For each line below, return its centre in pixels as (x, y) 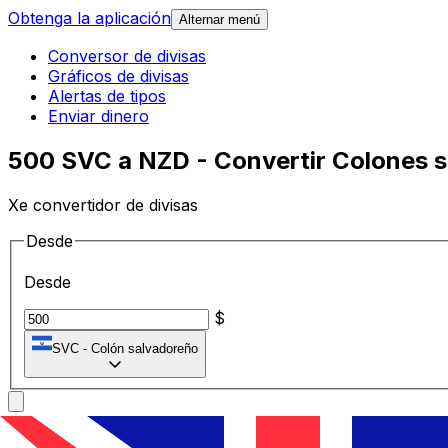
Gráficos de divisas (118, 76)
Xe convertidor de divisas (103, 204)
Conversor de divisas (127, 56)
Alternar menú (219, 20)
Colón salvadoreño (144, 349)
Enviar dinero (98, 116)
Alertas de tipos (107, 96)
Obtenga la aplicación (89, 18)
